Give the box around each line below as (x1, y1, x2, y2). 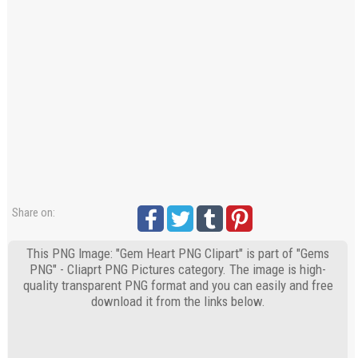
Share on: (12, 205, 56, 220)
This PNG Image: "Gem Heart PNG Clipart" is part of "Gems (26, 245, 330, 261)
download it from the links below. (90, 292, 265, 309)
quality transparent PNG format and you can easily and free (22, 276, 333, 293)
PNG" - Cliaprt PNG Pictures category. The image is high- (30, 261, 327, 277)
